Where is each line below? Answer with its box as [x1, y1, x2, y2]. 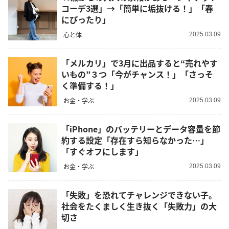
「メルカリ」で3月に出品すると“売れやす [61, 57, 218, 70]
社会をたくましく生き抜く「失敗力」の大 [61, 200, 217, 213]
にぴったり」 [61, 13, 110, 26]
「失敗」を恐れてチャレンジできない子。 [61, 189, 217, 201]
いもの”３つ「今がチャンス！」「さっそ [61, 68, 213, 81]
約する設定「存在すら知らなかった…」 [61, 134, 209, 147]
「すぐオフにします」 [61, 145, 143, 158]
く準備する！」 [61, 79, 119, 92]
